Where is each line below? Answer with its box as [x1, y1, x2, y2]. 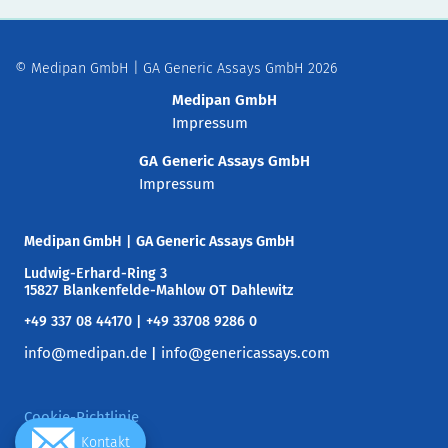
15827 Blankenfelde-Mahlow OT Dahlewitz [24, 281, 293, 299]
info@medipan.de [24, 344, 147, 363]
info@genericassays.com [161, 344, 330, 363]
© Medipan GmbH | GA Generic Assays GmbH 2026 [15, 60, 337, 78]
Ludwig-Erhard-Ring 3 [24, 264, 167, 282]
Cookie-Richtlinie [24, 407, 139, 426]
